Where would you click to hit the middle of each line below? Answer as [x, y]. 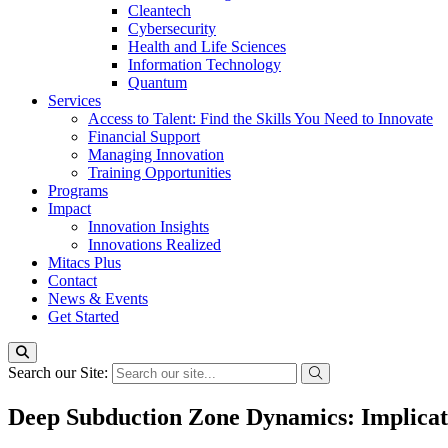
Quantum [157, 82]
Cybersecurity [172, 28]
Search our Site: [60, 372]
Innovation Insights [148, 226]
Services [74, 100]
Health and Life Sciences [207, 46]
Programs [78, 190]
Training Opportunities [159, 172]
